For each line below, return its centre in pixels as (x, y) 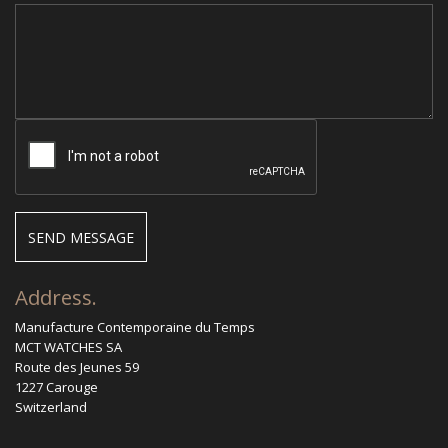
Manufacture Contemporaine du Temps (135, 327)
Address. (56, 297)
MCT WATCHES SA (68, 347)
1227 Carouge (56, 387)
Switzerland (51, 407)
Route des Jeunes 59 (77, 367)
